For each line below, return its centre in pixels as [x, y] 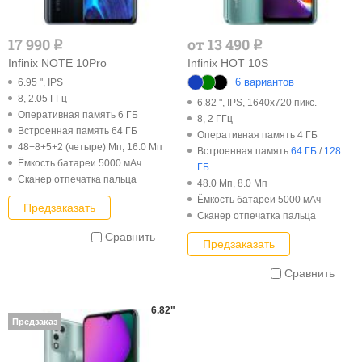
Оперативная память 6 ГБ [78, 114]
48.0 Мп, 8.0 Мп [232, 183]
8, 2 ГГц [215, 118]
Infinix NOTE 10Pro [57, 63]
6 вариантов [264, 82]
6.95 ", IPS [40, 82]
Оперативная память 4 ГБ [257, 135]
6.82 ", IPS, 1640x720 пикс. [257, 102]
